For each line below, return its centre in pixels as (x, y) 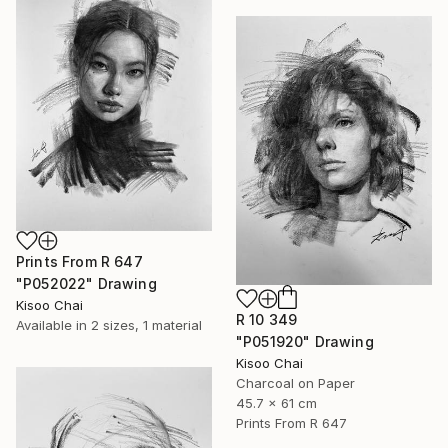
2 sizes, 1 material (146, 325)
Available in (53, 325)
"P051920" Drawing (305, 342)
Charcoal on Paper (295, 383)
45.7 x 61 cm (276, 403)
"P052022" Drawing (86, 284)
